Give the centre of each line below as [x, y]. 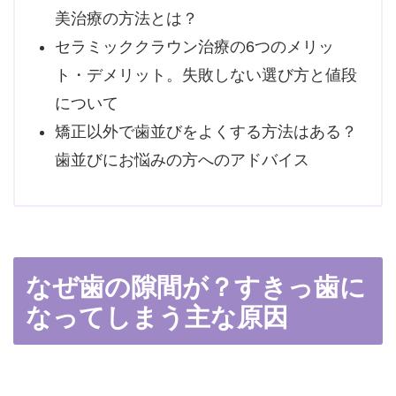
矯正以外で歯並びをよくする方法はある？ [206, 131]
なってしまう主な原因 [157, 318]
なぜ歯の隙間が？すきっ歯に [196, 288]
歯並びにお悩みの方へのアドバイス [182, 160]
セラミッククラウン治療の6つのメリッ [194, 46]
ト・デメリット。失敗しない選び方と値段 [206, 75]
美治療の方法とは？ [126, 18]
